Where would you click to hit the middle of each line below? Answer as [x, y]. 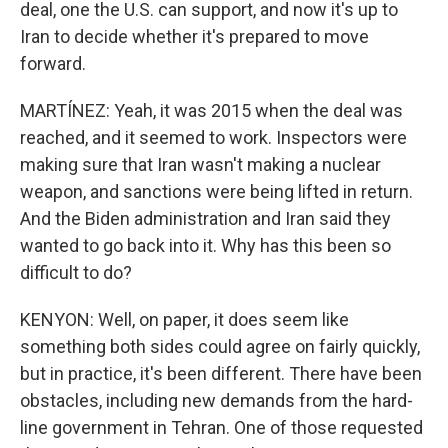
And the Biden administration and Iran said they [205, 218]
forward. [53, 63]
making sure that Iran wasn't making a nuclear [200, 164]
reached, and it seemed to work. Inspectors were [213, 137]
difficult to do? [76, 272]
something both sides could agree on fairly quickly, [220, 346]
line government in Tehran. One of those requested [221, 427]
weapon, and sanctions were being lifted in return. [216, 191]
